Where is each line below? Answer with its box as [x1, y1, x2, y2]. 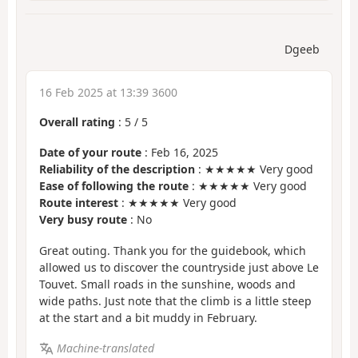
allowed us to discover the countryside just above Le [39, 259, 319, 275]
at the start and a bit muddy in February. [39, 309, 257, 325]
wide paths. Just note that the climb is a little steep [39, 292, 312, 308]
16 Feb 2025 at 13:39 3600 [39, 84, 177, 100]
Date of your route [39, 145, 141, 161]
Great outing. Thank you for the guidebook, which [39, 242, 306, 258]
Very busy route [39, 212, 127, 228]
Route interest [39, 195, 118, 211]
